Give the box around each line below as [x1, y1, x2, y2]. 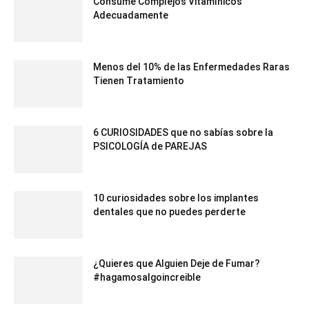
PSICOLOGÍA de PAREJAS [93, 140, 207, 152]
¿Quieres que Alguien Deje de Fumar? [93, 257, 260, 269]
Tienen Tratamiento [93, 74, 184, 86]
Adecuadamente [93, 9, 168, 21]
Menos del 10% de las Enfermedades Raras [93, 61, 290, 72]
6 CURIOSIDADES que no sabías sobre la [93, 126, 273, 138]
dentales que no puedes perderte [93, 206, 246, 217]
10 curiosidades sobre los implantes [93, 192, 259, 203]
